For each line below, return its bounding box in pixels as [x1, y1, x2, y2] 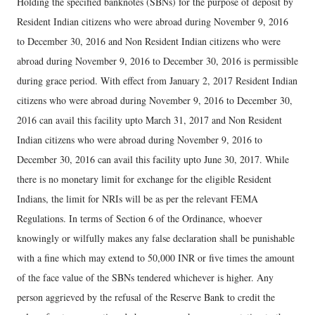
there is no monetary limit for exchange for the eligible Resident [17, 172, 271, 186]
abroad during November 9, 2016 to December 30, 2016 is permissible [17, 54, 298, 67]
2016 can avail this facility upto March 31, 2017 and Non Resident [17, 113, 282, 127]
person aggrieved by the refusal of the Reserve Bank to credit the [17, 290, 275, 304]
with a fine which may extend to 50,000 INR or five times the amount [17, 251, 295, 264]
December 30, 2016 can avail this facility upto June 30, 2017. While [17, 153, 289, 166]
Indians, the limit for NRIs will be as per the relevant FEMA [17, 192, 258, 205]
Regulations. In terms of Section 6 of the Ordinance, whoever [17, 212, 262, 225]
